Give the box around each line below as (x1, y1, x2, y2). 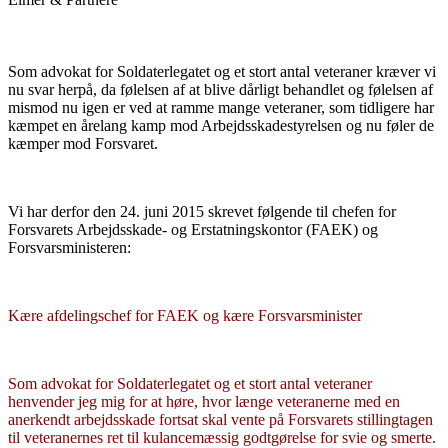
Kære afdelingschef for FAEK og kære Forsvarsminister (8, 306, 362, 324)
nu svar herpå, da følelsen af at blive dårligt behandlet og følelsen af (8, 80, 433, 98)
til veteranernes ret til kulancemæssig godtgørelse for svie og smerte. (8, 428, 436, 446)
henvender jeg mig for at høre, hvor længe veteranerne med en (8, 392, 400, 410)
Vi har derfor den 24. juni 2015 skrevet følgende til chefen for (8, 202, 396, 220)
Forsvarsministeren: (8, 238, 131, 256)
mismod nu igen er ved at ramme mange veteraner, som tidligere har (8, 98, 434, 116)
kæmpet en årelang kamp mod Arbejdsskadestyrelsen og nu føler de (8, 116, 434, 134)
